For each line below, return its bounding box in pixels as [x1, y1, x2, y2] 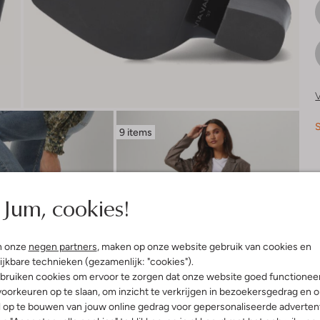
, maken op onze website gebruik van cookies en [96, 241, 311, 252]
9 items [119, 126, 152, 138]
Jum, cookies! [2, 191, 129, 224]
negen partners [28, 241, 97, 252]
